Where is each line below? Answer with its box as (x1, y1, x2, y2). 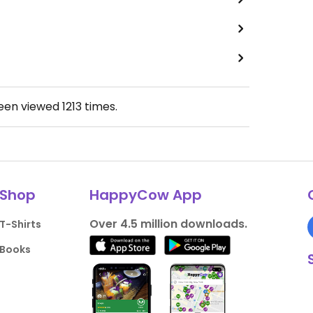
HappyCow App (89, 185, 202, 205)
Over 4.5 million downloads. (89, 216, 247, 233)
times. (81, 99, 117, 115)
